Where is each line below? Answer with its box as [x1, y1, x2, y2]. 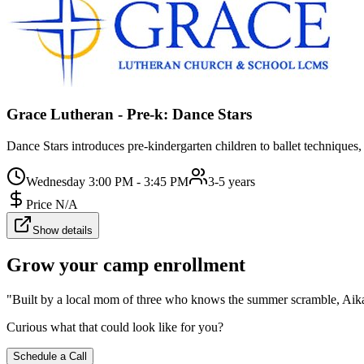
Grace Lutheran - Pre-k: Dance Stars [6, 105, 252, 123]
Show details [32, 223, 93, 236]
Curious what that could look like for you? [6, 320, 223, 335]
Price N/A [26, 197, 78, 211]
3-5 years [208, 174, 255, 188]
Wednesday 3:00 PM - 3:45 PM [26, 174, 188, 188]
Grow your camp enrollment [6, 254, 245, 276]
